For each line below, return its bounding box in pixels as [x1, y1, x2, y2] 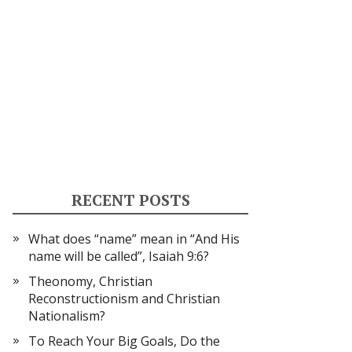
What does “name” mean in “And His [28, 230, 240, 247]
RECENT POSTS [71, 189, 190, 211]
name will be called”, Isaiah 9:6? [28, 247, 209, 265]
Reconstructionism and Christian [28, 290, 220, 307]
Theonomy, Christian [28, 273, 152, 290]
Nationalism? [28, 307, 105, 324]
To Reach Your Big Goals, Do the [28, 332, 220, 350]
